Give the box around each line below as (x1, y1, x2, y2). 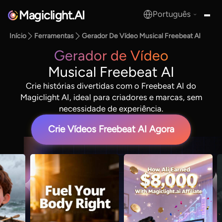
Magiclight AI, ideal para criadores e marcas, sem (20, 92, 202, 102)
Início (9, 32, 27, 41)
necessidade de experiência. (59, 103, 163, 113)
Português (153, 9, 191, 19)
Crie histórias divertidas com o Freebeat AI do (26, 80, 196, 91)
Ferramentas (34, 32, 74, 41)
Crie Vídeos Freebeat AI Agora (48, 123, 174, 135)
